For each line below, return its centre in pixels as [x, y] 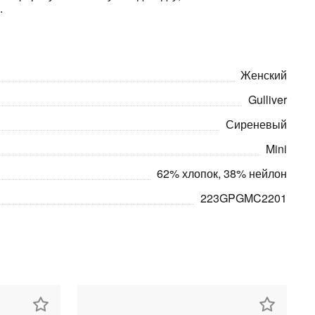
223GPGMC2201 [244, 198]
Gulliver [268, 99]
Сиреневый [256, 124]
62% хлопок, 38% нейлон [222, 173]
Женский [264, 75]
